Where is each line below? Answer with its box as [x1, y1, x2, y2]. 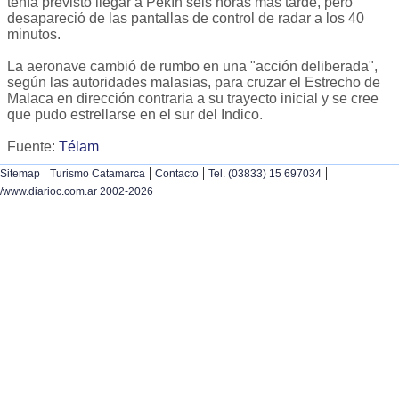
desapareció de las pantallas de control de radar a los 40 [7, 11, 364, 27]
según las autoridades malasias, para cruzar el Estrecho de [7, 75, 380, 91]
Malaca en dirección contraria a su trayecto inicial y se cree [7, 91, 379, 107]
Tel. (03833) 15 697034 [208, 167, 322, 181]
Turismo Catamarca [50, 167, 145, 181]
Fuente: [7, 139, 59, 155]
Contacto [155, 167, 199, 181]
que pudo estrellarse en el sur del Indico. [7, 107, 263, 123]
